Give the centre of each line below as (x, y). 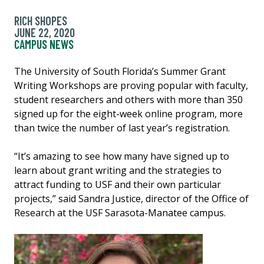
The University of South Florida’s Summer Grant (120, 71)
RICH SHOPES (41, 20)
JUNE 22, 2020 (44, 32)
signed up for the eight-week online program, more (128, 113)
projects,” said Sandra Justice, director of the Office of (131, 198)
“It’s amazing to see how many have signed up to (122, 156)
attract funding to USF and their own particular (118, 184)
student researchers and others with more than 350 (128, 99)
